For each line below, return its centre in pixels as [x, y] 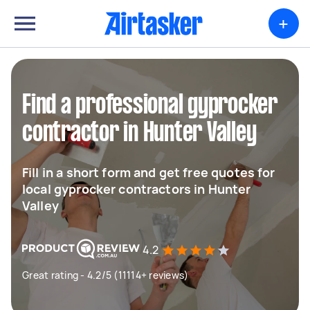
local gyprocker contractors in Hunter [137, 189]
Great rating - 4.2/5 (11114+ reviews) [106, 275]
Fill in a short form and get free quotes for [149, 172]
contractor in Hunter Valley [139, 134]
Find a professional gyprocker [150, 106]
